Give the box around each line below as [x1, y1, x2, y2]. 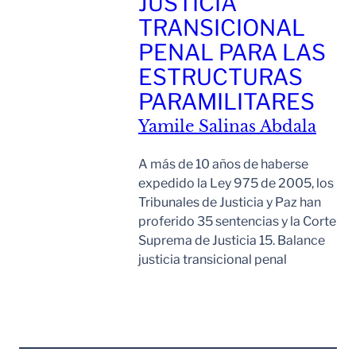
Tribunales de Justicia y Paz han [138, 195, 321, 211]
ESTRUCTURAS [138, 64, 303, 91]
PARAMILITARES [138, 88, 315, 116]
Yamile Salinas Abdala [138, 117, 316, 137]
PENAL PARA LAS [138, 39, 326, 67]
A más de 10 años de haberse [138, 157, 308, 172]
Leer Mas [265, 279, 321, 295]
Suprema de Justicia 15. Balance [138, 233, 325, 249]
